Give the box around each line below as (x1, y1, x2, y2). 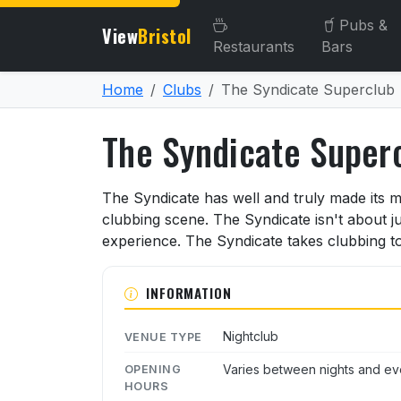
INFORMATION (145, 283, 232, 303)
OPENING (124, 363, 182, 377)
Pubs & (338, 16, 388, 34)
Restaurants (212, 38, 294, 55)
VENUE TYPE (124, 329, 202, 344)
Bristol (138, 22, 192, 49)
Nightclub (223, 328, 278, 345)
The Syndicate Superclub (221, 81, 395, 98)
